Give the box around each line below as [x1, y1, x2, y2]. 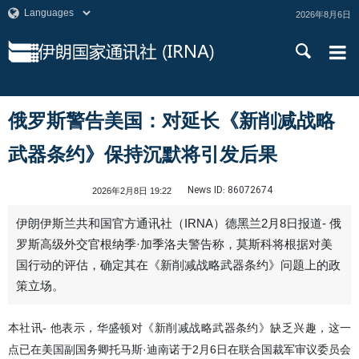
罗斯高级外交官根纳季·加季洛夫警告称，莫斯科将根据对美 [16, 238, 333, 251]
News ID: [188, 183, 225, 198]
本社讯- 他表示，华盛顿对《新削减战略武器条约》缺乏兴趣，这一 [8, 321, 351, 334]
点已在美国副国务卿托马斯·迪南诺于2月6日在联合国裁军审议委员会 [8, 343, 351, 356]
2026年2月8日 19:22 [92, 186, 171, 196]
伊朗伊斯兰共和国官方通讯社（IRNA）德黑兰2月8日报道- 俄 [16, 217, 341, 230]
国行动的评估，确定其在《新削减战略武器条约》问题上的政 [16, 259, 341, 272]
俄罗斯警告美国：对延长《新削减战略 [8, 110, 335, 131]
